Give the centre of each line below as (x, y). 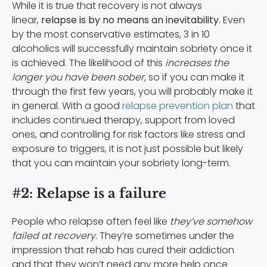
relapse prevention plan (178, 105)
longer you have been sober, (79, 77)
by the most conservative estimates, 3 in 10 (111, 34)
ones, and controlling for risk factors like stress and (128, 134)
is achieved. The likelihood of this (87, 63)
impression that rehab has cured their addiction (123, 250)
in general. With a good (67, 105)
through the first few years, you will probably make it (132, 91)
